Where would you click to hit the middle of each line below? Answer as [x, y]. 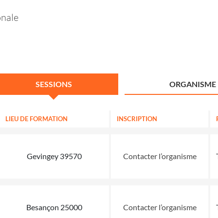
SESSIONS [54, 84]
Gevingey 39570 [54, 156]
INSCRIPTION [137, 118]
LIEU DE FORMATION [36, 118]
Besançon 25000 [54, 207]
